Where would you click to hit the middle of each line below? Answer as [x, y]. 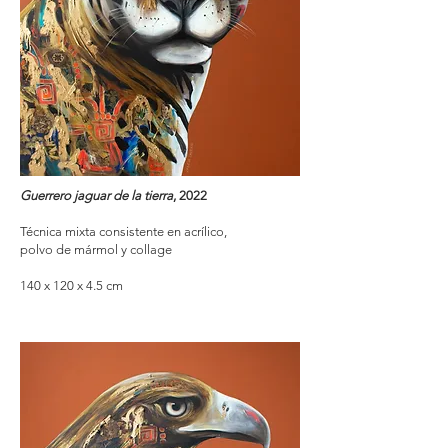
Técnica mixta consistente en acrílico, [125, 231]
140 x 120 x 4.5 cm [71, 285]
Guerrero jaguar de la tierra [96, 195]
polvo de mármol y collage [96, 249]
